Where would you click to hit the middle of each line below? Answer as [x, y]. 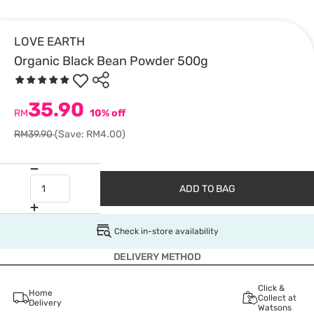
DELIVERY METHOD [157, 257]
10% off [107, 113]
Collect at [277, 298]
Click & [271, 288]
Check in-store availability [166, 231]
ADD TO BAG [207, 189]
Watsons [274, 308]
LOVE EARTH [49, 41]
